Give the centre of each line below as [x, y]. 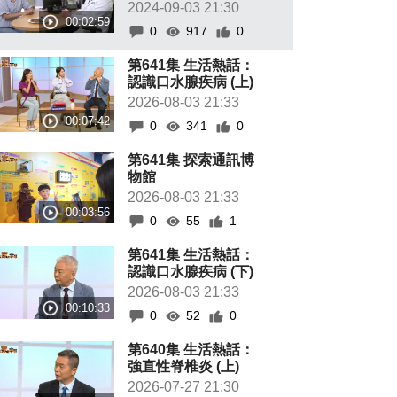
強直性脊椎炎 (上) [184, 366]
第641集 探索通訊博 [191, 160]
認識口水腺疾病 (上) [191, 82]
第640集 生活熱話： [191, 350]
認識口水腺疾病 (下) [191, 272]
